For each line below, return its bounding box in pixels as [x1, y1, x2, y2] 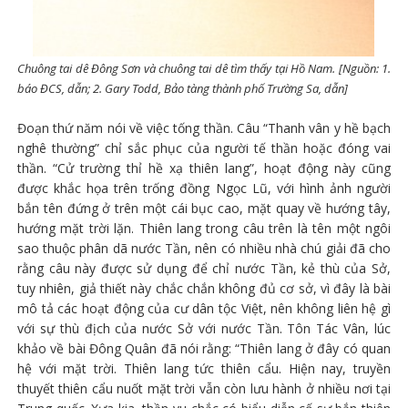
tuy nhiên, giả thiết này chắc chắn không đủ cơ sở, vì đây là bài [16, 279, 392, 297]
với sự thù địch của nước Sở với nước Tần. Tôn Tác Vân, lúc [16, 319, 392, 337]
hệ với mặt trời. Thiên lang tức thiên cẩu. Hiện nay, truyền [16, 359, 392, 377]
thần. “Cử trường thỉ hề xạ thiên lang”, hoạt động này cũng [16, 158, 392, 177]
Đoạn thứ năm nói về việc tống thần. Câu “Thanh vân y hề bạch [16, 118, 392, 137]
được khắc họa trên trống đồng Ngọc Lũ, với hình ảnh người [16, 178, 392, 197]
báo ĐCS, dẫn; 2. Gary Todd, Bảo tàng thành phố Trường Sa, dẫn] [16, 79, 348, 97]
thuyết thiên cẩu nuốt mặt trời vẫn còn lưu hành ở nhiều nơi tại [16, 379, 392, 397]
